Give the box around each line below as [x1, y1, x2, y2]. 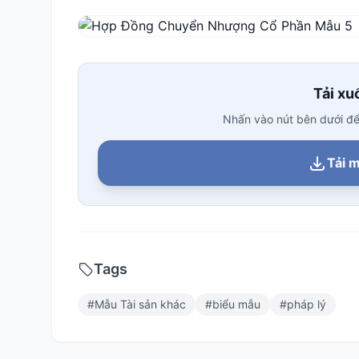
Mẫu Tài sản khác [95, 297, 186, 311]
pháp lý [287, 297, 326, 311]
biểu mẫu [212, 297, 260, 311]
